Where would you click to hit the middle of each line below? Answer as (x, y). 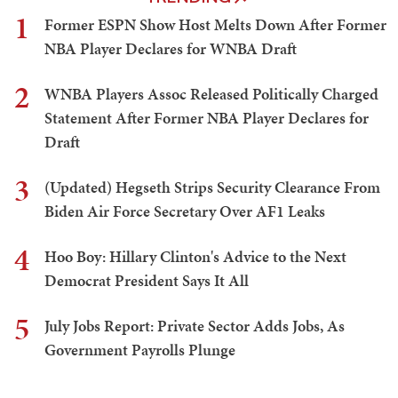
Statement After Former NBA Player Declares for (207, 118)
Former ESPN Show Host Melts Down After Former (215, 25)
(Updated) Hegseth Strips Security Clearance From (212, 187)
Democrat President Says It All (147, 281)
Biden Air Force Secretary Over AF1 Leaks (185, 211)
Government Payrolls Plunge (140, 350)
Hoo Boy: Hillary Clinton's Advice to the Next (195, 257)
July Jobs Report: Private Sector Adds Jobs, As (195, 326)
